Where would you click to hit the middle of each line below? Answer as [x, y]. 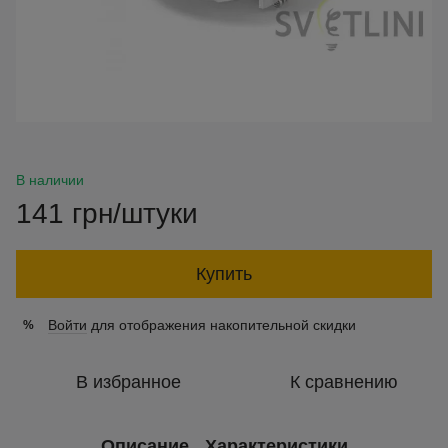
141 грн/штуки [107, 213]
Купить [224, 274]
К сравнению [344, 382]
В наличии [50, 180]
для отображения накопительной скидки [221, 325]
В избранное [128, 382]
